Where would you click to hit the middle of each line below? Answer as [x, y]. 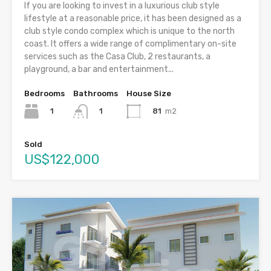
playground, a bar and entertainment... [99, 70]
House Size [149, 94]
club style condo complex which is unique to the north [129, 31]
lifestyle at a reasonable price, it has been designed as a [133, 19]
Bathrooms [96, 94]
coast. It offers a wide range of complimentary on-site [130, 44]
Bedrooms [44, 94]
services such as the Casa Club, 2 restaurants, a [117, 57]
